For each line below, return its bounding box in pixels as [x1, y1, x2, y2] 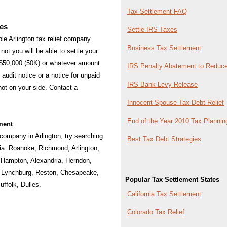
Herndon [65, 157, 90, 164]
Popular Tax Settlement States [125, 176, 219, 183]
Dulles [21, 181, 39, 188]
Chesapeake [60, 169, 97, 176]
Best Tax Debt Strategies [127, 135, 201, 143]
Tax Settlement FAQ [127, 8, 187, 15]
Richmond [39, 144, 68, 152]
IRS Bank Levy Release [127, 81, 198, 88]
